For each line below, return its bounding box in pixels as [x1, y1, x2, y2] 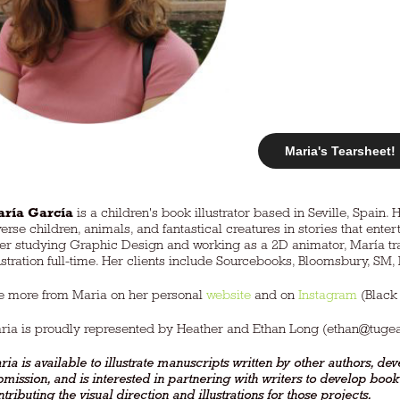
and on [251, 287, 299, 303]
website [206, 287, 252, 303]
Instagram [298, 287, 358, 303]
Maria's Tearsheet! [285, 144, 396, 159]
